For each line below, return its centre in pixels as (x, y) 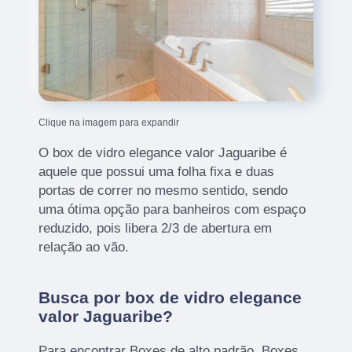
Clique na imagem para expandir (109, 123)
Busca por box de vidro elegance (170, 298)
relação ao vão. (84, 247)
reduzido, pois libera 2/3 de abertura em (156, 229)
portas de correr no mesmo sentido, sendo (163, 191)
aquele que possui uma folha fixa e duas (157, 172)
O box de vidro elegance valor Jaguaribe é (163, 153)
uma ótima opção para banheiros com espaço (172, 210)
